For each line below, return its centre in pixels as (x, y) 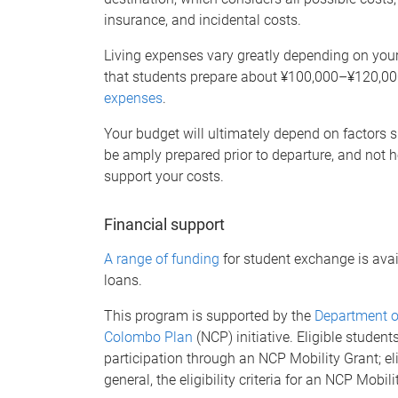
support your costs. (164, 177)
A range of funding (162, 259)
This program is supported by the (209, 315)
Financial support (166, 224)
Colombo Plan (148, 337)
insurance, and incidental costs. (203, 20)
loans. (123, 280)
